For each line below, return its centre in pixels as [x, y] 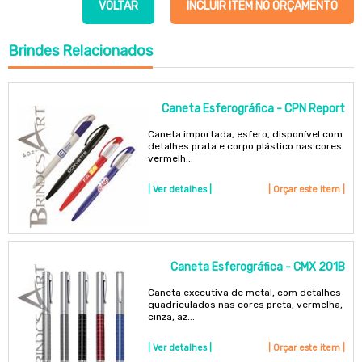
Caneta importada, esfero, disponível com [246, 135]
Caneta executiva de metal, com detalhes [245, 292]
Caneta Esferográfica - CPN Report [253, 109]
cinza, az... [172, 316]
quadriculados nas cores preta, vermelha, [246, 304]
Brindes [34, 51]
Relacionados [106, 51]
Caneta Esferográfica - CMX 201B [258, 267]
